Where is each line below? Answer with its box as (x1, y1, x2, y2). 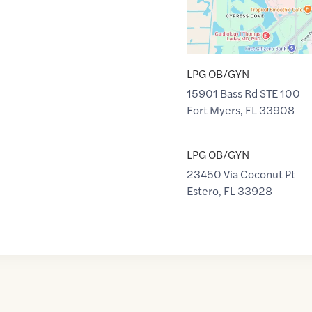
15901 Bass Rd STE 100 (186, 85, 300, 101)
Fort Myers (186, 102, 240, 118)
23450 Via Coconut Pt (186, 166, 295, 182)
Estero (186, 182, 219, 198)
